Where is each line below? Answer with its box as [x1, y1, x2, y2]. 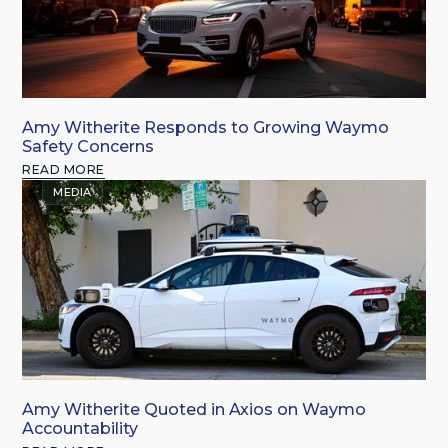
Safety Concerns [22, 137, 155, 157]
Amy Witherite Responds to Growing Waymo [22, 118, 390, 138]
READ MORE [22, 162, 105, 178]
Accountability [22, 419, 139, 439]
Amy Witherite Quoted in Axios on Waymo [22, 400, 367, 420]
